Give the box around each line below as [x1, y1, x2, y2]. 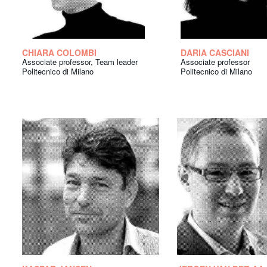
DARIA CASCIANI [181, 46, 249, 59]
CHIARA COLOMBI [22, 46, 97, 59]
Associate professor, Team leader [22, 56, 138, 68]
